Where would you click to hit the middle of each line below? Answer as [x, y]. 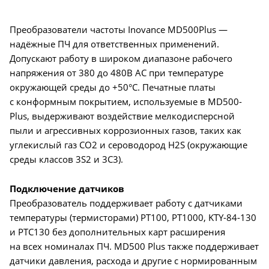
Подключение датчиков [67, 188]
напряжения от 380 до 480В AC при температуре [116, 72]
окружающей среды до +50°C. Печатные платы [113, 87]
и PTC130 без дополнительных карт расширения [117, 231]
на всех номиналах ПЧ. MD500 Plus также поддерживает [134, 246]
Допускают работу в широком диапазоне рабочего [121, 58]
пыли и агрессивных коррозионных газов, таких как [125, 130]
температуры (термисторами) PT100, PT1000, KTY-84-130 [133, 217]
